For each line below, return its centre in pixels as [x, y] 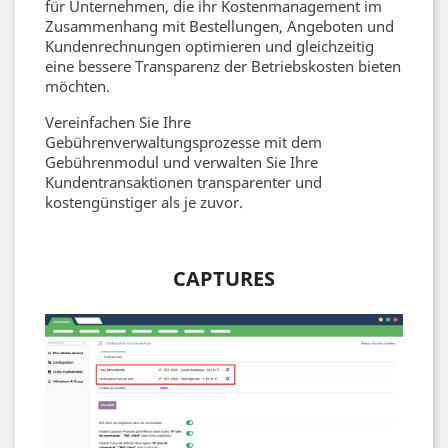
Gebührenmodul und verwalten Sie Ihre [181, 162]
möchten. [77, 86]
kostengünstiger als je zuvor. [144, 202]
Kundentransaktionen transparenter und [183, 182]
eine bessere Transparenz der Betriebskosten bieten [223, 66]
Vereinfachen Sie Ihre [118, 122]
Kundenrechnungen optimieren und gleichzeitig [209, 46]
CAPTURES [224, 278]
